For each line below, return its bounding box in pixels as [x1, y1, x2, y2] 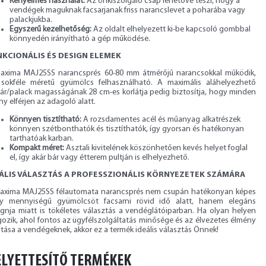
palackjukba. [9, 15, 52, 24]
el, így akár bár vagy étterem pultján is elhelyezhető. [9, 153, 189, 162]
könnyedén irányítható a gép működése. [9, 34, 150, 43]
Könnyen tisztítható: [9, 115, 81, 124]
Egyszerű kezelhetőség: [9, 24, 91, 34]
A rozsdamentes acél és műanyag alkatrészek [81, 115, 240, 124]
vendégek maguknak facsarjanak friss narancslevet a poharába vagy [9, 5, 245, 15]
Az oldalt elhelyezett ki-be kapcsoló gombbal [91, 24, 251, 34]
